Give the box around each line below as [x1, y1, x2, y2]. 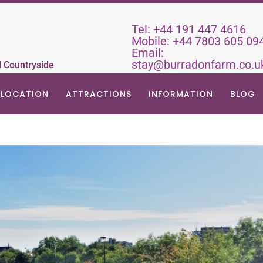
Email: [131, 46, 164, 60]
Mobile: [131, 34, 173, 48]
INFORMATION [149, 88, 213, 100]
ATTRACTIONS [66, 88, 131, 100]
